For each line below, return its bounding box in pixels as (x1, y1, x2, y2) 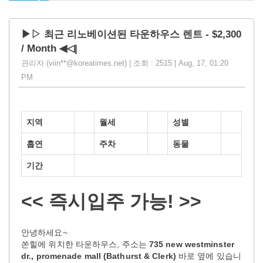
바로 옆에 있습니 (176, 251, 241, 261)
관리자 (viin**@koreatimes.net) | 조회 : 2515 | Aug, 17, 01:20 (21, 58, 228, 68)
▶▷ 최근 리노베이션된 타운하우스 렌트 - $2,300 (21, 28, 241, 40)
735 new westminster (149, 239, 234, 249)
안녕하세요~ (21, 227, 68, 237)
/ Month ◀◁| (21, 42, 77, 54)
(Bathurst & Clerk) (103, 251, 176, 261)
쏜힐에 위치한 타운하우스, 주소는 (21, 239, 149, 249)
